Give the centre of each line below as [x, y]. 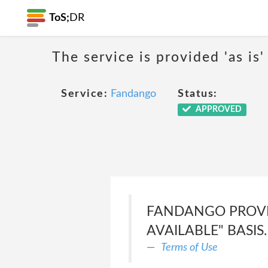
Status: [198, 94]
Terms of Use [189, 247]
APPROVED [217, 109]
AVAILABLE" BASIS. [206, 231]
